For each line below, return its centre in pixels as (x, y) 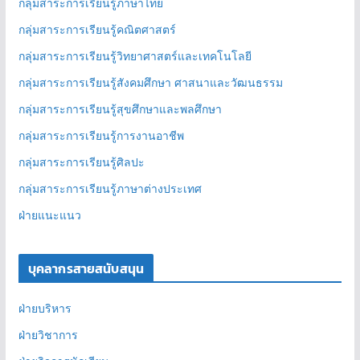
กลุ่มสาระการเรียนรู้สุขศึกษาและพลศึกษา (120, 109)
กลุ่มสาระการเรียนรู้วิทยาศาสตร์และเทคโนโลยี (135, 56)
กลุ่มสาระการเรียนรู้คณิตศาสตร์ (97, 30)
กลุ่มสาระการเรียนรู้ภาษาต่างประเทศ (110, 189)
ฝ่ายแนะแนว (49, 215)
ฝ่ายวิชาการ (48, 335)
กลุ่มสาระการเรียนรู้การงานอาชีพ (101, 136)
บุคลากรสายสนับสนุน (86, 269)
